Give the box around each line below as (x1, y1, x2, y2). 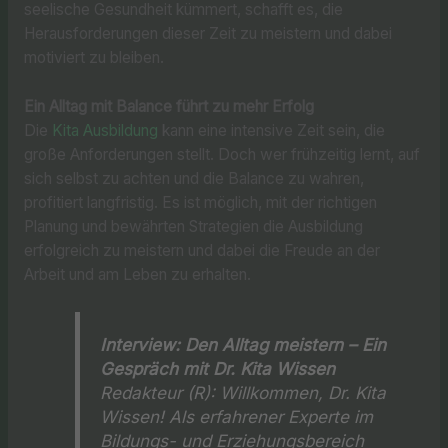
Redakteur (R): (100, 381, 216, 403)
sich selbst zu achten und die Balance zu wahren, (23, 168, 364, 188)
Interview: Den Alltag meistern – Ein (100, 333, 387, 355)
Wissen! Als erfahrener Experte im (100, 405, 374, 427)
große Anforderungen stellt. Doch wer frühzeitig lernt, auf (23, 144, 420, 164)
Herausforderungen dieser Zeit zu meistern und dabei (23, 23, 392, 43)
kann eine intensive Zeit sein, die (157, 120, 385, 140)
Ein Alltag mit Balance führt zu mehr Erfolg (23, 96, 314, 116)
